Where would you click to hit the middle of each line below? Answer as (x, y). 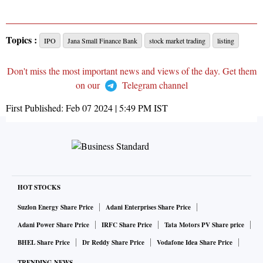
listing (226, 41)
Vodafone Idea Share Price (195, 243)
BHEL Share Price (44, 243)
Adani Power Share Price (53, 225)
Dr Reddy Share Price (113, 243)
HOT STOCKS (39, 188)
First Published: (36, 108)
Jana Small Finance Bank (102, 41)
